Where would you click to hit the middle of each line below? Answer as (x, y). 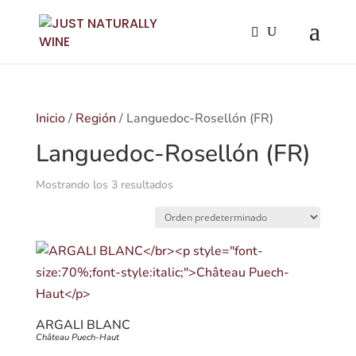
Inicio (50, 118)
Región (95, 118)
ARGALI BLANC (83, 325)
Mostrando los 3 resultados (104, 185)
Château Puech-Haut (77, 337)
